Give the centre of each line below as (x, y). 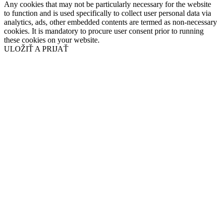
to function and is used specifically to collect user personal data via (108, 13)
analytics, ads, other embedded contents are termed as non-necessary (111, 22)
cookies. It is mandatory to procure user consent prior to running (104, 31)
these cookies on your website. (52, 40)
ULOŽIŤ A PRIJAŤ (36, 49)
